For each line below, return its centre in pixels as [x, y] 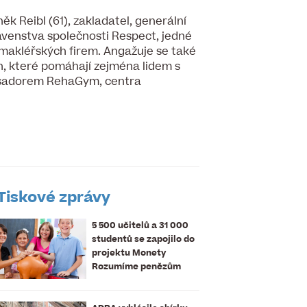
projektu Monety [129, 253]
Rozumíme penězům [136, 266]
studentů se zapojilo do [143, 239]
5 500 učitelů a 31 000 [140, 225]
